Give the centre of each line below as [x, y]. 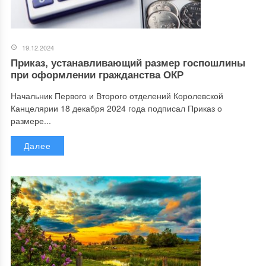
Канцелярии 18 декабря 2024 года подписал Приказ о [116, 108]
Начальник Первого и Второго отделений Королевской [117, 95]
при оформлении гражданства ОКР [97, 74]
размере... [31, 120]
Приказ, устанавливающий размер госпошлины [128, 62]
